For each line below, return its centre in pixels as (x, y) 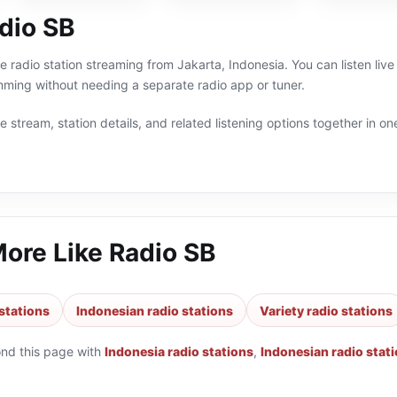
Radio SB (163, 253)
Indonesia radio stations (179, 351)
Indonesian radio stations (155, 310)
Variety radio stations (326, 310)
